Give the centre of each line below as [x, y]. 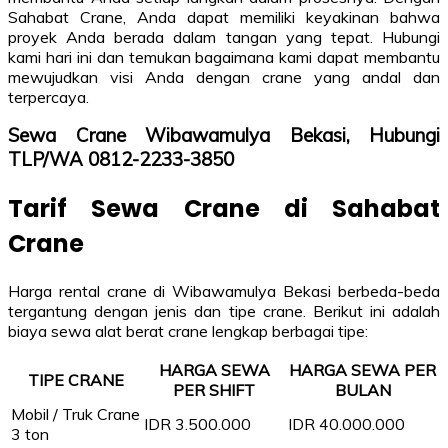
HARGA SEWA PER [362, 370]
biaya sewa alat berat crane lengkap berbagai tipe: [188, 331]
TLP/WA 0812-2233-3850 [121, 159]
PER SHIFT [214, 390]
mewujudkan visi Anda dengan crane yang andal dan [224, 77]
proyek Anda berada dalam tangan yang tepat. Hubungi [224, 37]
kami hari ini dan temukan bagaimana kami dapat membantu [224, 57]
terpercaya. [48, 97]
